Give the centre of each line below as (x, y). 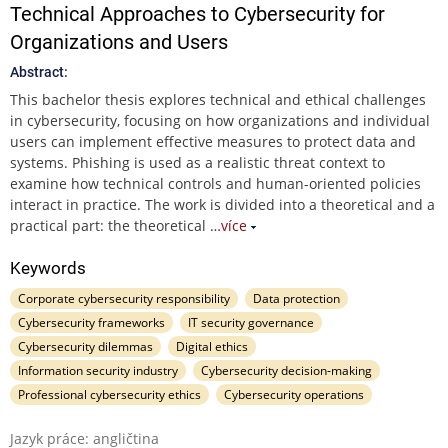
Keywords (48, 267)
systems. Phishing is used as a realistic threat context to (197, 162)
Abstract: (39, 71)
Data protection (296, 298)
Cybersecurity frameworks (91, 322)
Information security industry (98, 370)
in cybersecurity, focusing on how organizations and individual (220, 120)
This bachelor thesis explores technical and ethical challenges (218, 99)
